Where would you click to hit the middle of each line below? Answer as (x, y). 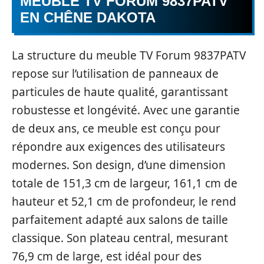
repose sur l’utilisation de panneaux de (115, 73)
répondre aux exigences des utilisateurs (118, 146)
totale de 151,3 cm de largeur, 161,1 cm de (125, 183)
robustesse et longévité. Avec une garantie (126, 110)
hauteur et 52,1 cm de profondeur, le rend (124, 201)
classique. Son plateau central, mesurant (120, 238)
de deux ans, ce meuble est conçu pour (116, 128)
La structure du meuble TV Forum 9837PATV (129, 55)
